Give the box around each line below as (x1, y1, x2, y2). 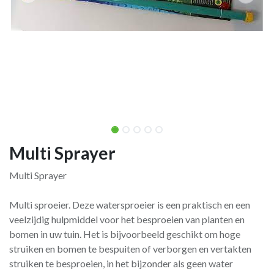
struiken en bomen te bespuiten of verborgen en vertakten (9, 243, 251, 254)
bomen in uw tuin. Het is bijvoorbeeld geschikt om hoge (9, 228, 240, 240)
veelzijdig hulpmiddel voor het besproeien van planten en (9, 213, 245, 225)
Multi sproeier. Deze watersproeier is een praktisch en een (9, 199, 250, 210)
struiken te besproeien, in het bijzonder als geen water (9, 257, 233, 269)
